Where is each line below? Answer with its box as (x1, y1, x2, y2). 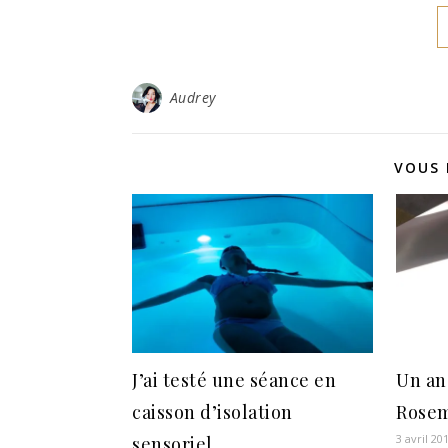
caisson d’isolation (132, 400, 293, 425)
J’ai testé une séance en (132, 368, 336, 393)
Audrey (169, 88, 216, 107)
